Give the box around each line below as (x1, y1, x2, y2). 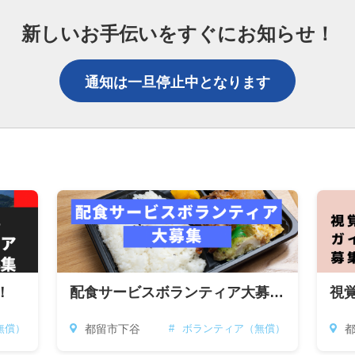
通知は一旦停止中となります (85, 74, 270, 90)
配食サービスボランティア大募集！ (269, 284, 284, 300)
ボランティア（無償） (182, 323, 285, 334)
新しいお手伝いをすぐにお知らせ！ (21, 23, 334, 44)
